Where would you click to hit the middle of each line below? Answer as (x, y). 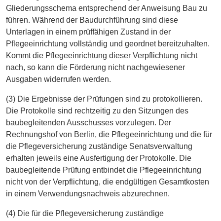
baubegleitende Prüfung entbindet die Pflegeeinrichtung (104, 170)
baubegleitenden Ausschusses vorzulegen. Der (89, 122)
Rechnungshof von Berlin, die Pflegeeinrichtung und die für (109, 134)
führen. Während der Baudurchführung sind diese (92, 20)
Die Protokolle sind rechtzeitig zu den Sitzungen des (97, 110)
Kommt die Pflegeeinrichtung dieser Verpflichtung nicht (102, 55)
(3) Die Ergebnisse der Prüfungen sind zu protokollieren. (104, 99)
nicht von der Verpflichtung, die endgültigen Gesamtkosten (108, 182)
